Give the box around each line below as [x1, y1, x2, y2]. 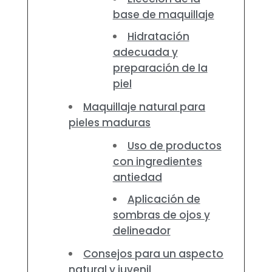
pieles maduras [69, 115, 151, 131]
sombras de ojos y [112, 208, 210, 223]
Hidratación [127, 29, 189, 44]
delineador [112, 223, 171, 239]
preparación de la [112, 61, 208, 76]
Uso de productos [127, 138, 222, 154]
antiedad [112, 170, 162, 185]
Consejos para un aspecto [83, 246, 224, 262]
